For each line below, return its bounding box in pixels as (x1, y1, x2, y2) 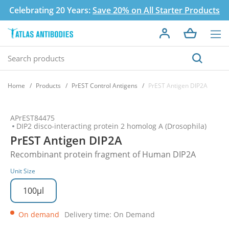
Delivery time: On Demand (64, 210, 155, 219)
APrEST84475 (10, 113, 55, 123)
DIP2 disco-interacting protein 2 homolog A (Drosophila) (16, 121, 207, 131)
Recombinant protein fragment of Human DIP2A (10, 149, 196, 160)
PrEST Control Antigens (72, 81, 138, 90)
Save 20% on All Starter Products (93, 5, 220, 16)
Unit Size (10, 167, 35, 175)
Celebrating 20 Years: (9, 5, 93, 16)
